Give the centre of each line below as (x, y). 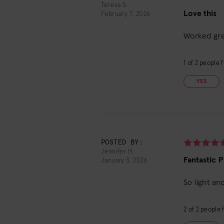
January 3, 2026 (124, 161)
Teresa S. (114, 5)
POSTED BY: (122, 143)
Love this (200, 13)
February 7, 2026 (126, 14)
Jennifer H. (118, 152)
